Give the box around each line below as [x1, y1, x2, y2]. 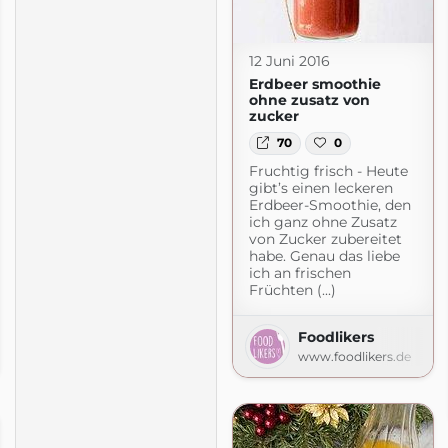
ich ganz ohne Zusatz [248, 212, 397, 231]
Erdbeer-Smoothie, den [248, 195, 411, 214]
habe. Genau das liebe [248, 246, 400, 265]
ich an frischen [248, 263, 351, 282]
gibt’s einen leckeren [248, 178, 393, 197]
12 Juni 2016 [248, 52, 330, 71]
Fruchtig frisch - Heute [248, 161, 408, 180]
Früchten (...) [248, 280, 336, 299]
